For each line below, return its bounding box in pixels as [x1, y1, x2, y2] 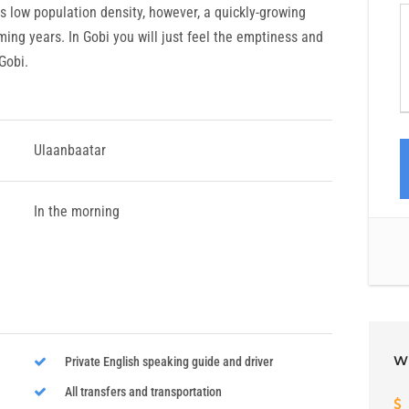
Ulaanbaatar [33, 142, 106, 159]
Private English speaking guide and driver [64, 354, 273, 369]
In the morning [33, 203, 123, 220]
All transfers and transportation [64, 384, 222, 399]
